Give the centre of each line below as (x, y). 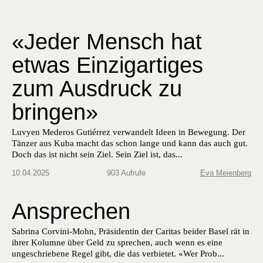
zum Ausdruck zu (97, 88)
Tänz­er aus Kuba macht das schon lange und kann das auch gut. (130, 143)
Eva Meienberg (226, 173)
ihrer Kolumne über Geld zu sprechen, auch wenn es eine (117, 242)
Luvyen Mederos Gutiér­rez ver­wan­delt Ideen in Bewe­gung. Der (129, 132)
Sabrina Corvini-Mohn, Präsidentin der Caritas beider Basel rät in (131, 231)
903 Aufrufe (126, 173)
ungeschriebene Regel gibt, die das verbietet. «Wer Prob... (118, 253)
